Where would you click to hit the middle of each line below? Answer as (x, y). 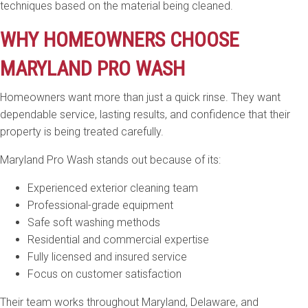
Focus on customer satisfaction (104, 274)
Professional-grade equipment (100, 205)
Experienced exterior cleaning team (113, 188)
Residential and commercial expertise (118, 239)
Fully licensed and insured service (107, 256)
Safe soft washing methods (94, 222)
